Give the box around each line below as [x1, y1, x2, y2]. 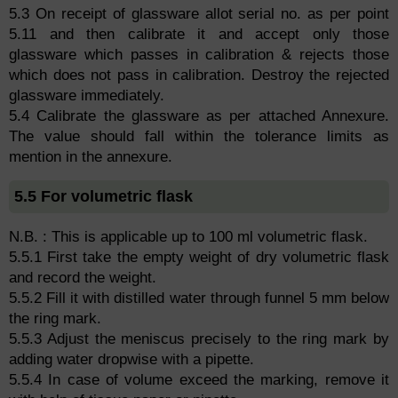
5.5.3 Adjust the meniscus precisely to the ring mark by [9, 330, 389, 348]
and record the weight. [9, 269, 156, 287]
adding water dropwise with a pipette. [9, 351, 254, 369]
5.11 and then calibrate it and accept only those [9, 26, 389, 44]
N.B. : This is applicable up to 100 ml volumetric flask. [9, 228, 368, 246]
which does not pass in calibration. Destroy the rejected [9, 67, 389, 84]
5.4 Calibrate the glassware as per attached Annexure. [9, 107, 389, 125]
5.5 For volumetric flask [14, 187, 193, 206]
